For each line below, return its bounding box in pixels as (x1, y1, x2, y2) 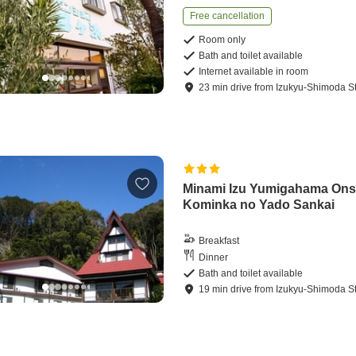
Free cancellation (190, 10, 265, 22)
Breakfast (199, 234, 240, 246)
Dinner (199, 251, 229, 263)
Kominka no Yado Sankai (183, 198, 335, 212)
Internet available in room (199, 66, 309, 78)
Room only (199, 34, 246, 46)
